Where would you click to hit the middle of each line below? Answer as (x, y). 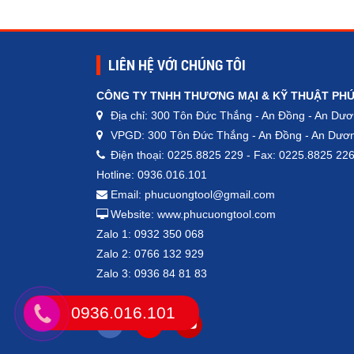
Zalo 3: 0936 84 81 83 (152, 274)
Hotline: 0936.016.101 (152, 175)
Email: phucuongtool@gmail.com (193, 195)
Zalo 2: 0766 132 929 (150, 254)
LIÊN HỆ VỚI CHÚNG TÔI (177, 66)
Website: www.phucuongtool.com (193, 215)
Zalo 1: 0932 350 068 (150, 234)
